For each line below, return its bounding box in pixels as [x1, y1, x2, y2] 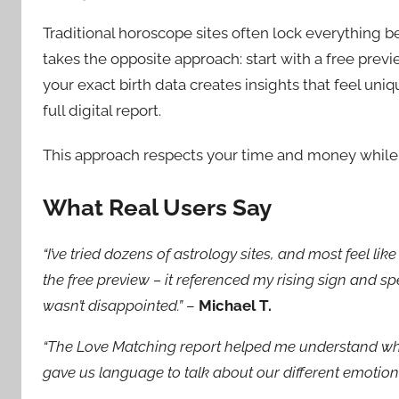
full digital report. [43, 101, 161, 119]
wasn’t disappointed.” [43, 296, 183, 314]
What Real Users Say [43, 194, 272, 222]
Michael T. [199, 296, 272, 314]
